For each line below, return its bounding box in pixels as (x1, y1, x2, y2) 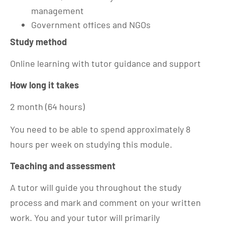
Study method (10, 36, 67, 47)
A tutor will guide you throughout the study (10, 182, 181, 193)
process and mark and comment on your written (10, 197, 201, 208)
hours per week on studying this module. (10, 139, 172, 150)
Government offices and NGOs (31, 19, 151, 30)
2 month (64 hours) (10, 101, 85, 112)
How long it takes (10, 79, 79, 90)
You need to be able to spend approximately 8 (10, 124, 190, 135)
